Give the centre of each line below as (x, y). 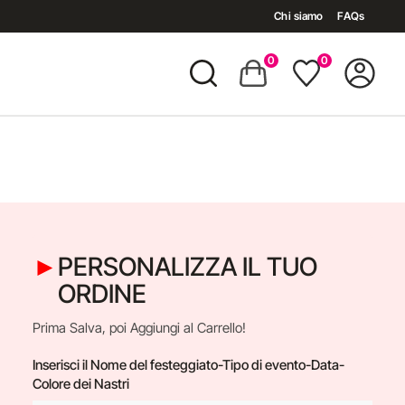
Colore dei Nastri (80, 384)
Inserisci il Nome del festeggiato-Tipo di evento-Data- (188, 365)
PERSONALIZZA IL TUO (187, 267)
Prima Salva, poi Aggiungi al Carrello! (139, 328)
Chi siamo (299, 16)
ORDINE (102, 294)
